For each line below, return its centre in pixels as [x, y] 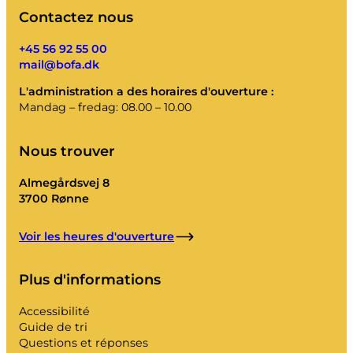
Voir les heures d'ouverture [97, 237]
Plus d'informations [90, 280]
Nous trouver [67, 150]
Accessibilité [54, 312]
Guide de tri [53, 327]
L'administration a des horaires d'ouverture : [146, 92]
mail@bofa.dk [59, 65]
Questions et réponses [84, 343]
